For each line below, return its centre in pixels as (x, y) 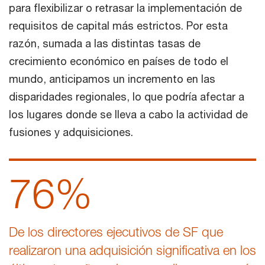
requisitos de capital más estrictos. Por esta (118, 25)
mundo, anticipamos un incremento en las (112, 79)
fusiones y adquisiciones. (71, 132)
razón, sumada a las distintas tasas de (105, 43)
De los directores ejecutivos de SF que (116, 232)
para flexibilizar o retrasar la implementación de (125, 8)
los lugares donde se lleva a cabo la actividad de (128, 114)
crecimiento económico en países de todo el (119, 61)
